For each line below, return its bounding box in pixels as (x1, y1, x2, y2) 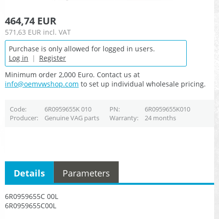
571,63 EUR (5, 27, 41, 37)
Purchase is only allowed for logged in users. (9, 44, 155, 54)
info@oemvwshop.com (5, 79, 79, 89)
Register (39, 53, 66, 63)
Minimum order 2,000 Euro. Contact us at (5, 70, 140, 80)
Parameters (63, 167, 110, 179)
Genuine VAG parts (44, 113, 99, 123)
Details (14, 167, 45, 179)
